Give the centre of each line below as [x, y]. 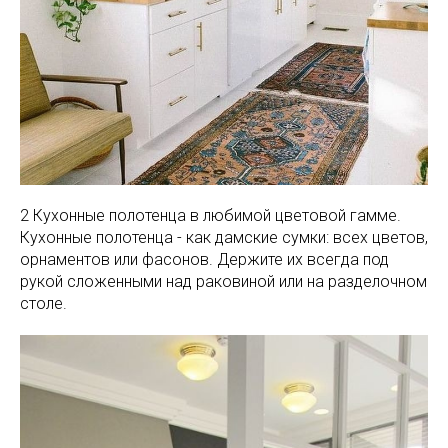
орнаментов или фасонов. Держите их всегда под [204, 259]
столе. [43, 303]
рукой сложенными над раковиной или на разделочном [223, 281]
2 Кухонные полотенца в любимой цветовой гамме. [210, 215]
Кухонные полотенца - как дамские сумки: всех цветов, [224, 237]
